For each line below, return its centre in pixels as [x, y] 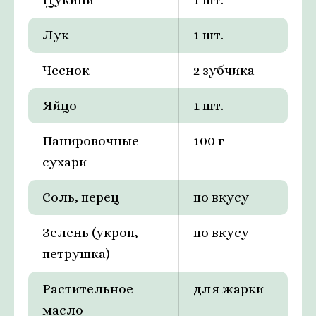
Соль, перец [81, 197]
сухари [65, 162]
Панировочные [91, 141]
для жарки [229, 289]
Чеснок [66, 71]
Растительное [88, 289]
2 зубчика [224, 71]
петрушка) [76, 254]
